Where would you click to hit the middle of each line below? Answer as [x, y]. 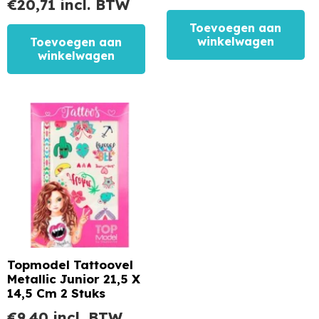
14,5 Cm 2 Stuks [56, 293]
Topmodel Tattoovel [70, 264]
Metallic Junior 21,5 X [74, 278]
